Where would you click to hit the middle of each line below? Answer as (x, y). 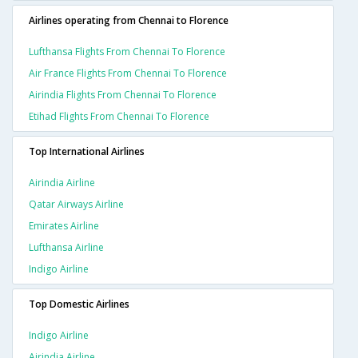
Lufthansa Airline (66, 247)
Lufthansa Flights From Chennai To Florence (127, 51)
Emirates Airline (64, 225)
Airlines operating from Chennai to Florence (129, 20)
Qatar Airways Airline (76, 204)
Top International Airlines (87, 151)
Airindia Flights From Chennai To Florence (123, 94)
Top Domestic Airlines (79, 304)
